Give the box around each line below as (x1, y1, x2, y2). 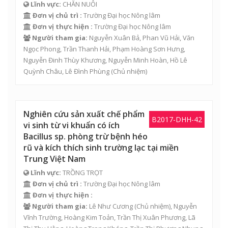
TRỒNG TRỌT (61, 168, 103, 177)
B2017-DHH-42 (152, 115, 202, 124)
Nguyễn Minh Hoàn (108, 55, 167, 65)
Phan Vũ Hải (142, 33, 180, 42)
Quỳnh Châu (23, 67, 62, 76)
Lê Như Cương (89, 202, 133, 211)
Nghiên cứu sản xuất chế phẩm (23, 108, 145, 120)
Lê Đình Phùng (65, 67, 109, 76)
